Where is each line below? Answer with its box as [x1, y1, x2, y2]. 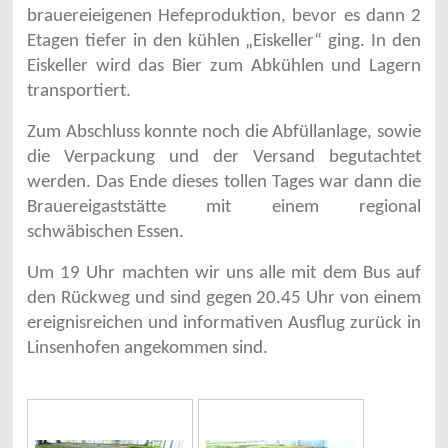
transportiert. [26, 82, 131, 102]
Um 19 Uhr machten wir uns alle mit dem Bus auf [26, 264, 422, 284]
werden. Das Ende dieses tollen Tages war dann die [26, 173, 422, 193]
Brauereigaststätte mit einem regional [26, 198, 422, 218]
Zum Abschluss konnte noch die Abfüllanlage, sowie [26, 123, 422, 143]
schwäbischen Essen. [26, 223, 184, 243]
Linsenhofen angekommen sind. [26, 339, 268, 359]
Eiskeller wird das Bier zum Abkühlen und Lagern [26, 57, 422, 77]
